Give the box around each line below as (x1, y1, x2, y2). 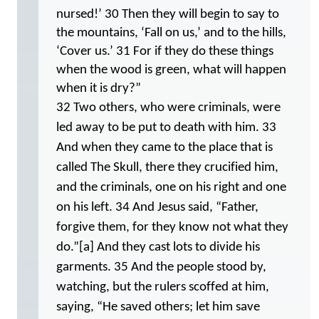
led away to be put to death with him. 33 (56, 121, 276, 135)
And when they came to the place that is (56, 141, 273, 155)
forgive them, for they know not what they (56, 221, 288, 234)
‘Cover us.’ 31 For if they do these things (56, 45, 273, 58)
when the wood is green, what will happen (56, 63, 286, 77)
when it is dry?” (56, 82, 141, 95)
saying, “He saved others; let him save (56, 300, 260, 314)
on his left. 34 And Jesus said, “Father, (56, 201, 258, 214)
